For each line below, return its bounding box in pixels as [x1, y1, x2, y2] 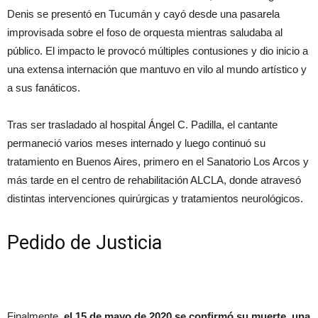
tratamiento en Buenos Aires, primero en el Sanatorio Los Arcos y [7, 155, 309, 168]
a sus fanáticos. [7, 81, 80, 94]
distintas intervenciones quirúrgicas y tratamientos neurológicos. [7, 192, 303, 204]
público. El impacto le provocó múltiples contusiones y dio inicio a [7, 44, 308, 57]
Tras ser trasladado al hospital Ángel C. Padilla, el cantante [7, 118, 278, 131]
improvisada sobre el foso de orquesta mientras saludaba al [7, 26, 283, 38]
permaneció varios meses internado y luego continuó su [7, 136, 265, 149]
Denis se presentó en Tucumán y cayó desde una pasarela [7, 7, 280, 20]
